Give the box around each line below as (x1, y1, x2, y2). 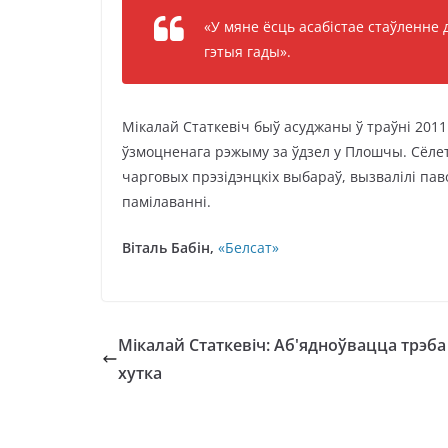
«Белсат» (218, 238, 279, 257)
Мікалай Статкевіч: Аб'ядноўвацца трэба (118, 334, 446, 356)
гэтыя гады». (204, 42, 291, 61)
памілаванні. (122, 192, 211, 211)
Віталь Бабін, (122, 238, 214, 257)
